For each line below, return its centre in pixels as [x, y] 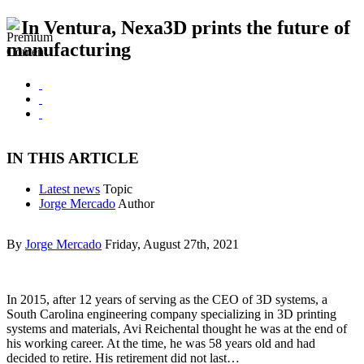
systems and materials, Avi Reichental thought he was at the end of [177, 329]
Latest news [69, 189]
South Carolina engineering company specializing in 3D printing [171, 314]
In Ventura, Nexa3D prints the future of [186, 28]
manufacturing [69, 50]
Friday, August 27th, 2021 [172, 245]
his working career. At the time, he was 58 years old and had [161, 344]
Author [136, 204]
